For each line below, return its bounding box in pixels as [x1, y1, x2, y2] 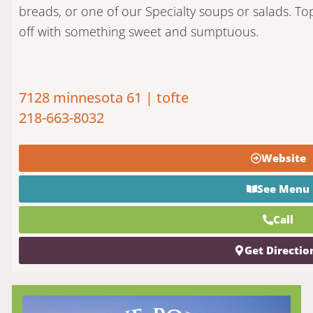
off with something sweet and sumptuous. [18, 23, 259, 41]
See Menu [257, 181, 310, 196]
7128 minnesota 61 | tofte [18, 88, 189, 108]
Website [261, 150, 306, 165]
